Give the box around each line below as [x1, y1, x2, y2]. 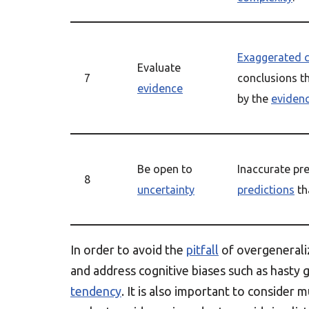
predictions [237, 183, 295, 196]
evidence [137, 82, 183, 94]
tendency [70, 284, 121, 298]
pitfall [186, 243, 219, 257]
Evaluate [137, 61, 181, 74]
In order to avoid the [70, 243, 186, 257]
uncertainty [137, 183, 195, 196]
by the [237, 92, 271, 105]
